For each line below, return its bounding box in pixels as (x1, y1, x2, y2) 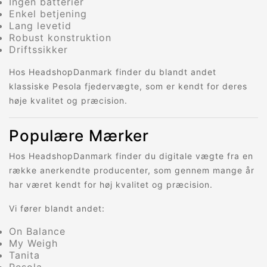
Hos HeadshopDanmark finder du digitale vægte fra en (9, 151, 253, 162)
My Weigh (9, 237, 58, 250)
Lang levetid (9, 20, 72, 32)
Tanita (9, 249, 40, 262)
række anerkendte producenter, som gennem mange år (9, 165, 254, 176)
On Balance (9, 225, 66, 238)
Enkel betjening (9, 8, 87, 20)
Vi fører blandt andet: (9, 203, 105, 214)
